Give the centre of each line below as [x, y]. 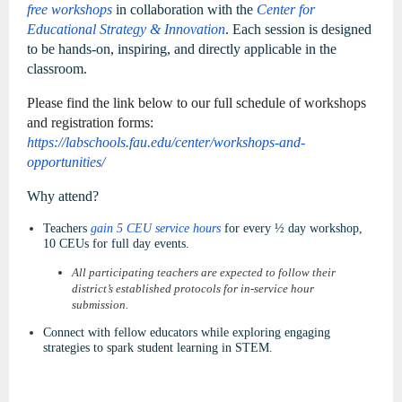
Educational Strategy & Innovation [126, 29]
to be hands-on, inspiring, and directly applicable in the [182, 49]
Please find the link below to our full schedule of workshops [197, 103]
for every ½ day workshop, [293, 228]
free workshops [71, 9]
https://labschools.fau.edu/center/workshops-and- [166, 142]
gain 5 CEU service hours [157, 228]
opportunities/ [66, 162]
